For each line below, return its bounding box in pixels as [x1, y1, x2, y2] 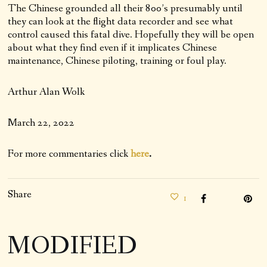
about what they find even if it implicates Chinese [8, 40, 218, 55]
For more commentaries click [8, 146, 131, 161]
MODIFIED [8, 229, 138, 263]
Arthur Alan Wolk [8, 84, 85, 99]
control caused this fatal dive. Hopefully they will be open [8, 27, 254, 42]
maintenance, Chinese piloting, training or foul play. [8, 53, 227, 68]
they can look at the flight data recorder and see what [8, 14, 234, 29]
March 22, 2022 [8, 115, 75, 130]
